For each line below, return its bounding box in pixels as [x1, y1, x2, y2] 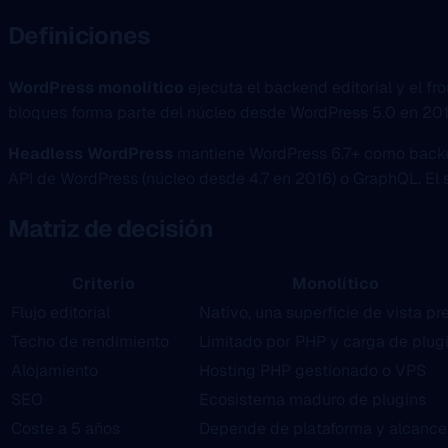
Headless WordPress [8, 142, 173, 164]
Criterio [71, 273, 135, 295]
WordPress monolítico [8, 76, 184, 98]
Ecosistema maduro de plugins [199, 389, 426, 411]
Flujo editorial [11, 302, 110, 324]
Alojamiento [11, 360, 98, 382]
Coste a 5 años [11, 418, 120, 440]
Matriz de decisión [8, 213, 214, 245]
